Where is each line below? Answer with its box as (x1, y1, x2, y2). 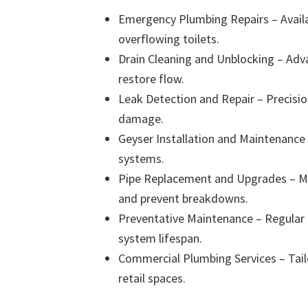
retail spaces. (118, 269, 186, 286)
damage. (118, 110, 164, 126)
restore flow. (118, 70, 184, 87)
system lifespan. (118, 230, 202, 246)
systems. (118, 150, 164, 166)
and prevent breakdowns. (118, 190, 248, 206)
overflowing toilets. (118, 30, 219, 47)
